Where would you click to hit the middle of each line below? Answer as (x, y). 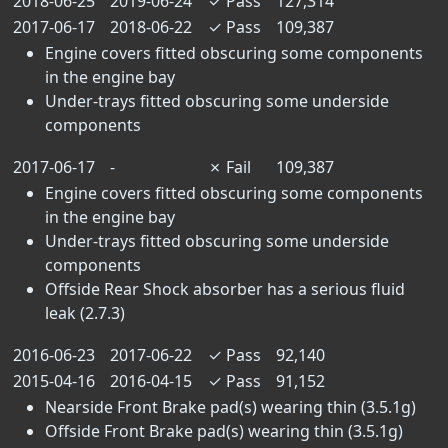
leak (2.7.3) (85, 313)
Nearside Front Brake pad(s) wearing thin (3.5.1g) (230, 407)
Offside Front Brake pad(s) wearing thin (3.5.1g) (224, 431)
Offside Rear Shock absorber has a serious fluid (225, 289)
